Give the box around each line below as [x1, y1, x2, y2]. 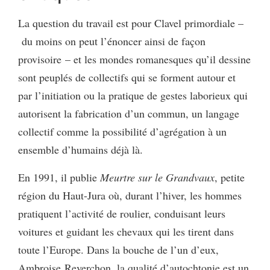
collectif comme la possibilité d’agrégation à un [18, 124, 227, 139]
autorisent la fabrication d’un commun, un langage [18, 106, 239, 121]
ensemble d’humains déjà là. [18, 142, 143, 157]
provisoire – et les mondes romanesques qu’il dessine [18, 52, 251, 67]
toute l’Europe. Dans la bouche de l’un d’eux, [18, 242, 219, 257]
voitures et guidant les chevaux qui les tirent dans [18, 224, 234, 239]
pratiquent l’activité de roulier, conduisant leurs [18, 206, 225, 221]
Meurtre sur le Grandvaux [100, 170, 215, 185]
